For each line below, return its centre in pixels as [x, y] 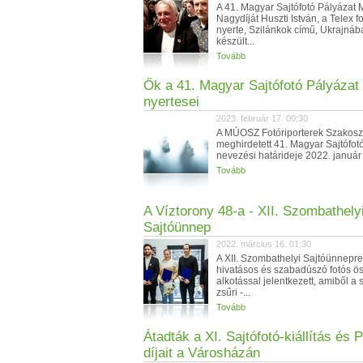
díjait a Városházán [202, 353]
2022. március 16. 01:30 [264, 244]
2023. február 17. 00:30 [262, 118]
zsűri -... [233, 293]
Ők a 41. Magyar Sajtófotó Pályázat [251, 85]
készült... [235, 41]
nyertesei [171, 102]
